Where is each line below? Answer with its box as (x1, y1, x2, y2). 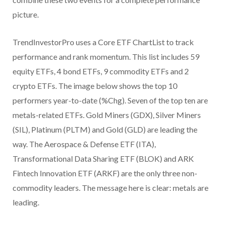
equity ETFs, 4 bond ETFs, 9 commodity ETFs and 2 (13, 66, 189, 76)
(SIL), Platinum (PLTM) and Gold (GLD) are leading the (13, 125, 197, 135)
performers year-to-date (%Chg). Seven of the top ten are (13, 95, 208, 105)
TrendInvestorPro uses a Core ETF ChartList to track (13, 37, 194, 47)
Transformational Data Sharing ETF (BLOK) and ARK (13, 154, 194, 164)
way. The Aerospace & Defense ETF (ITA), (13, 139, 156, 149)
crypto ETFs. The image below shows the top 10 (13, 81, 177, 91)
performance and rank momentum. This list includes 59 (13, 52, 199, 62)
